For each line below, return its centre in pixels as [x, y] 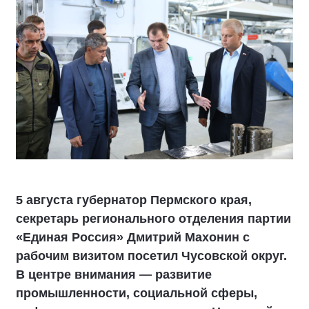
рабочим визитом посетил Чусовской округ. [151, 256]
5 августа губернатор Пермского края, [134, 200]
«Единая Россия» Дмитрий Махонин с [133, 237]
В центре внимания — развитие [114, 275]
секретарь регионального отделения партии [153, 219]
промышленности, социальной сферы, [137, 293]
